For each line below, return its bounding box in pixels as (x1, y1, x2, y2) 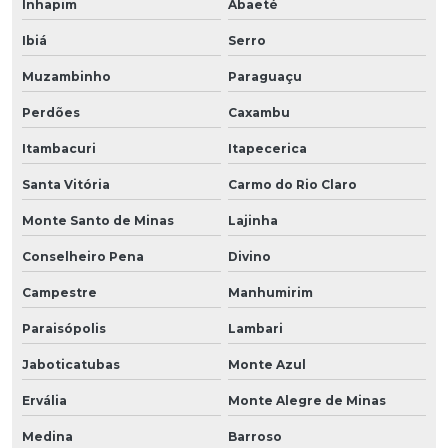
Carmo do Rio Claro (227, 176, 357, 192)
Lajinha (227, 212, 278, 228)
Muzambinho (22, 68, 111, 84)
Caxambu (227, 104, 290, 120)
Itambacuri (22, 140, 96, 156)
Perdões (22, 104, 80, 120)
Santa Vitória (22, 176, 110, 192)
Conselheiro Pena (22, 248, 144, 264)
